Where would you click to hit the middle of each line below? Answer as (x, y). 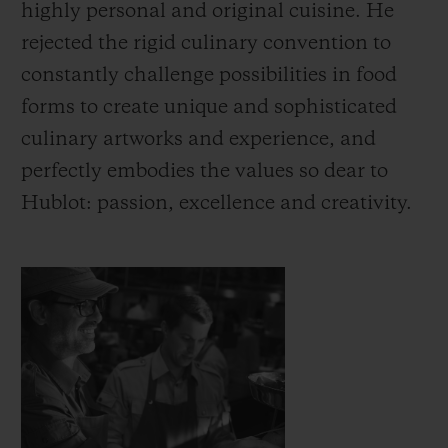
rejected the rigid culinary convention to (206, 43)
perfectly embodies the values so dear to (204, 171)
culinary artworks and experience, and (198, 139)
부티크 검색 (326, 330)
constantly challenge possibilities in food (209, 75)
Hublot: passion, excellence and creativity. (216, 203)
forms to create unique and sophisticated (209, 107)
